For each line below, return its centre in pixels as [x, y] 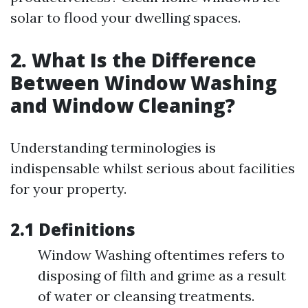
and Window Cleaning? [123, 105]
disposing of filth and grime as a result [162, 275]
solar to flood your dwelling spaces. [125, 18]
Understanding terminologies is [113, 147]
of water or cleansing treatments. [146, 296]
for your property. [68, 189]
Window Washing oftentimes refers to [161, 255]
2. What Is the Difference [133, 60]
